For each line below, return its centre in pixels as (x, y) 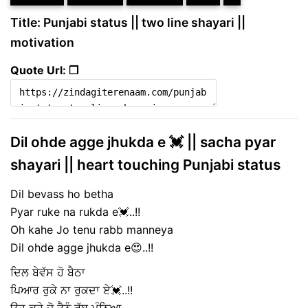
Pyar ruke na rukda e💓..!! (75, 211)
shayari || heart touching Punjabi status (145, 165)
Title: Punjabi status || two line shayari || (128, 23)
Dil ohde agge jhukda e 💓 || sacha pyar (143, 142)
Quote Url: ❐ (44, 70)
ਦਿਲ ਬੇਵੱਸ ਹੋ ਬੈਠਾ (48, 272)
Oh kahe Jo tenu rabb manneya (92, 229)
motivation (42, 43)
